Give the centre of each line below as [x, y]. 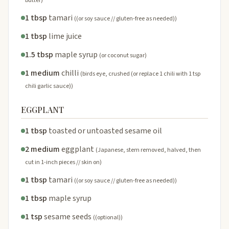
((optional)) [108, 217]
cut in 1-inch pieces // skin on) [63, 162]
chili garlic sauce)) [49, 86]
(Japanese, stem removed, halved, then [148, 150]
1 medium [42, 73]
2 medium [42, 149]
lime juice [65, 36]
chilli [70, 73]
